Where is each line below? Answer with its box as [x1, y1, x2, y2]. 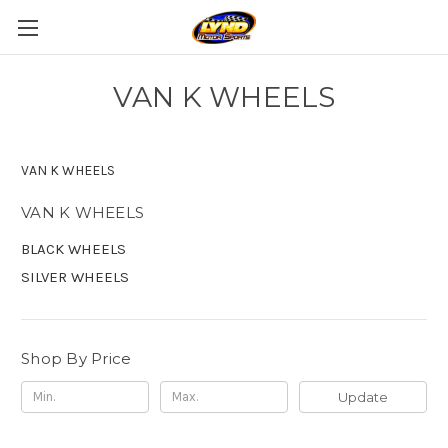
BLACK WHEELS [21, 239, 126, 258]
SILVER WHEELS [21, 267, 129, 286]
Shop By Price [21, 348, 132, 368]
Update [337, 388, 388, 405]
